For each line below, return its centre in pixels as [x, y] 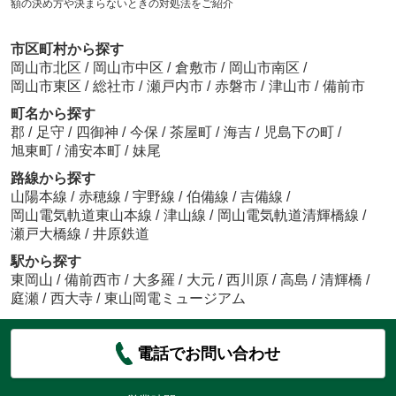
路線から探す [53, 178]
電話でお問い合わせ [209, 354]
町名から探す [53, 113]
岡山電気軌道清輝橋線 [289, 215]
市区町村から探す [67, 49]
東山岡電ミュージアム [175, 298]
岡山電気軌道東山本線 [83, 215]
